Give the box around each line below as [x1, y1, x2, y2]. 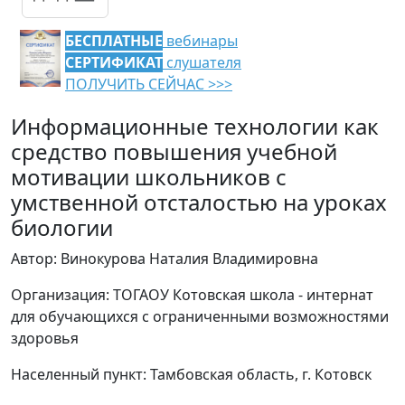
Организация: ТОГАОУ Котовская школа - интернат [11, 285, 373, 305]
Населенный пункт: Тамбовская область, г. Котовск [11, 364, 372, 384]
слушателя [163, 52, 241, 72]
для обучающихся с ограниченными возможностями [11, 306, 389, 326]
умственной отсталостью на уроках [11, 187, 387, 217]
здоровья [11, 328, 79, 348]
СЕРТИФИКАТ [65, 52, 163, 72]
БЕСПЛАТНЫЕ [65, 31, 163, 51]
